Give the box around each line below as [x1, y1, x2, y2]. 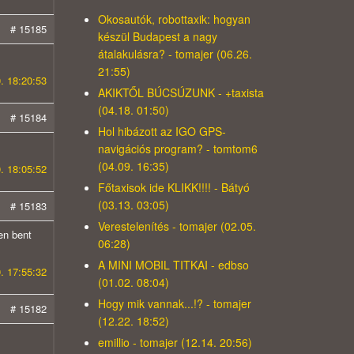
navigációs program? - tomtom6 [97, 141, 258, 157]
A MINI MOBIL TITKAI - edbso [97, 257, 249, 273]
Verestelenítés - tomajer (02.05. [97, 218, 256, 235]
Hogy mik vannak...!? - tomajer [97, 296, 251, 312]
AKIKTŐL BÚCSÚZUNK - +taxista [97, 85, 264, 101]
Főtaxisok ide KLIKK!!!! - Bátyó [97, 179, 250, 196]
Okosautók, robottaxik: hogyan [97, 11, 250, 28]
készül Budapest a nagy [97, 28, 217, 45]
